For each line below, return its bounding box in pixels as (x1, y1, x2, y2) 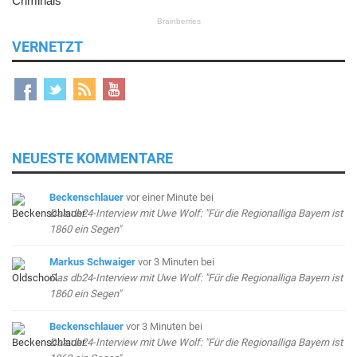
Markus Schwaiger (49, 256, 136, 269)
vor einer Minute (126, 191, 198, 204)
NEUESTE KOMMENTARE (12, 150, 173, 167)
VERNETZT (12, 38, 83, 56)
